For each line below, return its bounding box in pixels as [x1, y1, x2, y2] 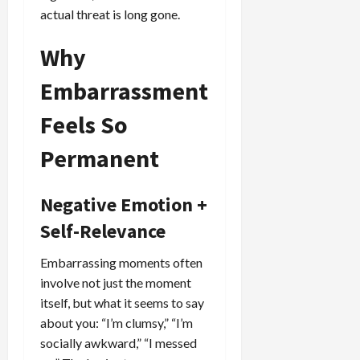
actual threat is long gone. [40, 6, 180, 22]
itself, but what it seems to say [40, 294, 204, 310]
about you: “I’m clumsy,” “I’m [40, 314, 193, 330]
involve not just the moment [40, 274, 191, 290]
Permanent [40, 142, 159, 174]
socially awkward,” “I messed [40, 334, 197, 350]
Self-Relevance [40, 218, 166, 243]
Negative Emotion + [40, 191, 207, 217]
